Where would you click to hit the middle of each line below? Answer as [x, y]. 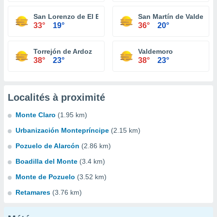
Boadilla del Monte [46, 161]
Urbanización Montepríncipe [62, 130]
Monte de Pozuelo [45, 177]
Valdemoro [155, 51]
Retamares [33, 192]
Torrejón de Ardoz [63, 51]
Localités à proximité [56, 97]
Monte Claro [36, 115]
